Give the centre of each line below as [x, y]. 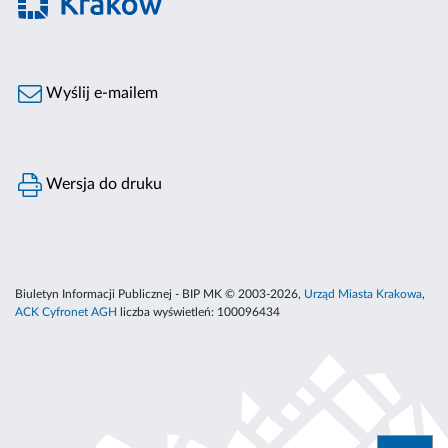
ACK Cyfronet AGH [66, 312]
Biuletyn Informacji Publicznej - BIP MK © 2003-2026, [159, 294]
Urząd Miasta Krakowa [363, 294]
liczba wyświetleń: [167, 312]
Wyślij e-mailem [100, 93]
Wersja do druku [102, 184]
